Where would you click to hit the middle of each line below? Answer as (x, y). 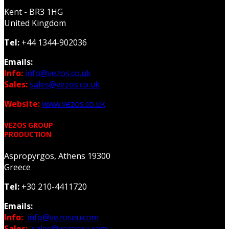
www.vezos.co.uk (74, 104)
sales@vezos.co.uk (65, 84)
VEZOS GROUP (29, 125)
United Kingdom (35, 23)
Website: (23, 104)
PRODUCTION (28, 134)
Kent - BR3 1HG (33, 12)
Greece (17, 167)
